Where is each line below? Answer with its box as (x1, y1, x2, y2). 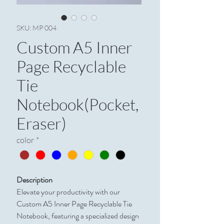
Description (16, 174, 52, 186)
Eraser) (16, 113, 66, 133)
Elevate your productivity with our (16, 186, 120, 198)
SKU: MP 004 (16, 23, 56, 32)
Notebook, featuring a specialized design (16, 210, 139, 222)
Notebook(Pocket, (16, 94, 138, 114)
